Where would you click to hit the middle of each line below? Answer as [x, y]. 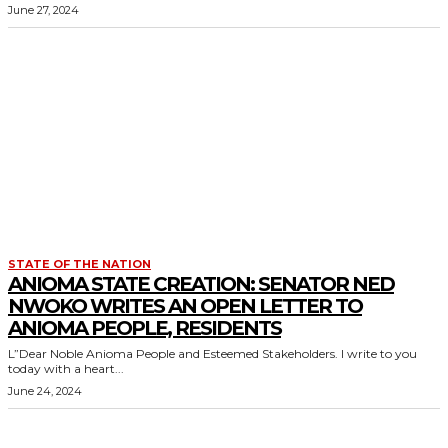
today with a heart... [66, 368]
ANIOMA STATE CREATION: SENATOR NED [201, 284]
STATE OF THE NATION [79, 264]
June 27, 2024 [43, 10]
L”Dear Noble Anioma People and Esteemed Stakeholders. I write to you [174, 353]
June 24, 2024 [45, 391]
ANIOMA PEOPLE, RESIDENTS [144, 328]
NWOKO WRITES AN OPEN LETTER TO [185, 306]
